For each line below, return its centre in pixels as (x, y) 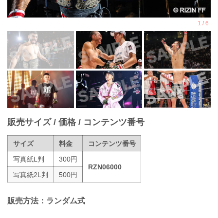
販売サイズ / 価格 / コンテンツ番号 (76, 122)
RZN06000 (105, 167)
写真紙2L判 (30, 174)
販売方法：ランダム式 (46, 201)
